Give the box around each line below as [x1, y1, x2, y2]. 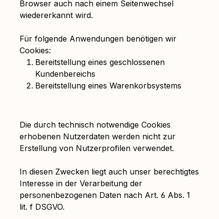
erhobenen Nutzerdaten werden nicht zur [20, 131, 175, 141]
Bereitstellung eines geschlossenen [35, 57, 165, 67]
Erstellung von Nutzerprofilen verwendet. [20, 143, 174, 153]
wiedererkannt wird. [20, 10, 93, 20]
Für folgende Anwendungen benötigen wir [20, 34, 176, 44]
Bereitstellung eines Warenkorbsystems [35, 81, 181, 90]
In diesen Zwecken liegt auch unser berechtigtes [20, 167, 199, 176]
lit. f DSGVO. [20, 202, 65, 212]
